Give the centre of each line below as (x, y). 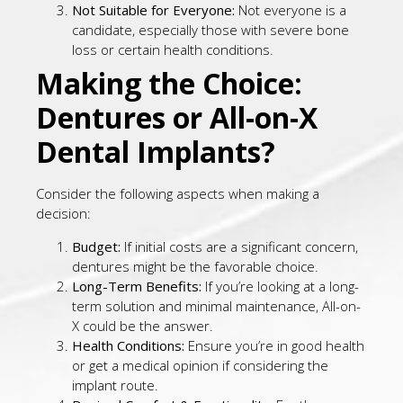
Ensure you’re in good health (274, 345)
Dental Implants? (156, 152)
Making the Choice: (169, 84)
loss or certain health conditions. (173, 50)
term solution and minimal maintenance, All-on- (216, 305)
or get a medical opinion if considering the (200, 365)
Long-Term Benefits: (137, 286)
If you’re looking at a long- (280, 286)
